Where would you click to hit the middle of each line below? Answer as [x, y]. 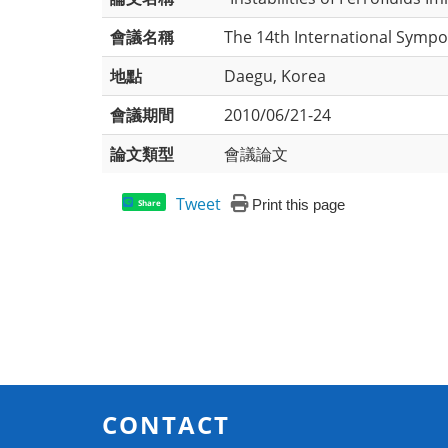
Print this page [299, 205]
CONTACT [166, 425]
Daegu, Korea [275, 76]
